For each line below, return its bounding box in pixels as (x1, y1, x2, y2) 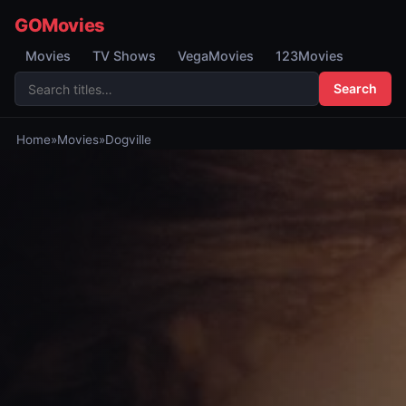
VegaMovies (178, 48, 254, 63)
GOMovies (14, 14, 105, 36)
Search (333, 81, 377, 96)
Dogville (104, 132, 151, 147)
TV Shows (92, 48, 156, 63)
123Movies (275, 48, 343, 63)
